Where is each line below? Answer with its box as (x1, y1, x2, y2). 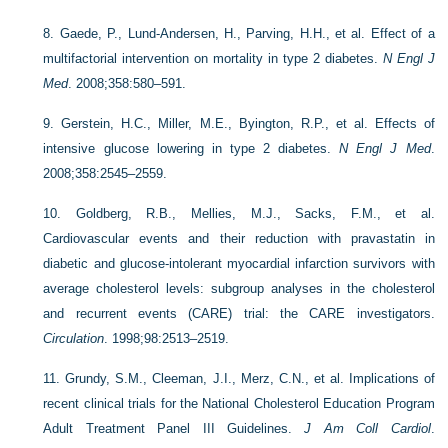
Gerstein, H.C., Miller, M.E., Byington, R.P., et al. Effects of (61, 115, 435, 131)
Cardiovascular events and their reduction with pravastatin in (43, 230, 435, 246)
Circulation (43, 330, 105, 346)
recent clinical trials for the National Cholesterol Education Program (43, 395, 435, 411)
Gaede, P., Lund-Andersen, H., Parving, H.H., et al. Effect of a (59, 25, 435, 41)
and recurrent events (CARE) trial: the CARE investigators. (43, 305, 435, 321)
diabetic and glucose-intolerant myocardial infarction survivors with (43, 255, 435, 271)
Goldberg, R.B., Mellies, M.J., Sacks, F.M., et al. (75, 205, 435, 221)
